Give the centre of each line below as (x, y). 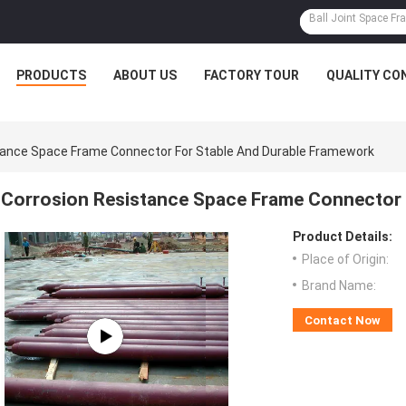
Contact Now (343, 321)
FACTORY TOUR (251, 75)
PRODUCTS (51, 75)
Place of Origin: (345, 260)
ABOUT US (145, 75)
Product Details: (343, 237)
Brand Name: (339, 286)
